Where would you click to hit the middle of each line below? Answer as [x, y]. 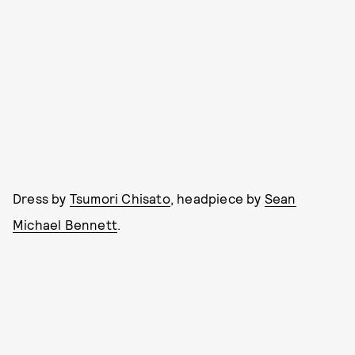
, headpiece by [217, 198]
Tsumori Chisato [120, 198]
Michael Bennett [65, 224]
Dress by [41, 198]
